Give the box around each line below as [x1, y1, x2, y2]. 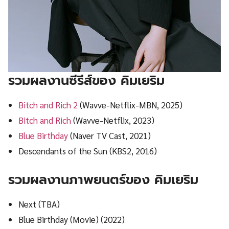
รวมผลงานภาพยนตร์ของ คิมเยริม [8, 170, 198, 190]
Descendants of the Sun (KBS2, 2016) [18, 145, 157, 156]
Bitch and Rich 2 [18, 99, 78, 110]
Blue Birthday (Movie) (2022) [18, 214, 125, 225]
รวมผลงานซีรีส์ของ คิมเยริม [8, 70, 165, 90]
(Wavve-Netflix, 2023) [71, 114, 155, 126]
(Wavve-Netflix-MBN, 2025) [78, 99, 183, 110]
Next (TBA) [18, 198, 60, 210]
